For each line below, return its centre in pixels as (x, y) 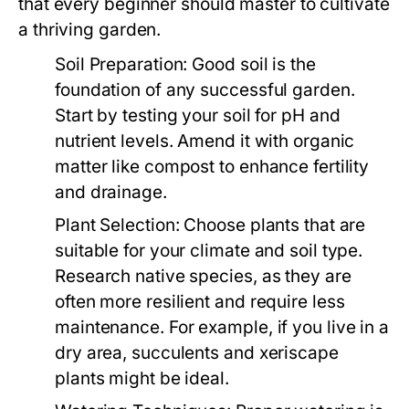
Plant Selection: (117, 225)
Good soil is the (252, 64)
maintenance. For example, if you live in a (222, 327)
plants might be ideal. (142, 378)
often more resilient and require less (200, 302)
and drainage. (111, 192)
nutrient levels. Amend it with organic (205, 141)
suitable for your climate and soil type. (209, 251)
